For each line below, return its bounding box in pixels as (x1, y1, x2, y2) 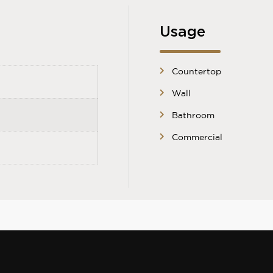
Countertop (172, 66, 222, 77)
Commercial (172, 132, 223, 143)
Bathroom (172, 110, 215, 121)
